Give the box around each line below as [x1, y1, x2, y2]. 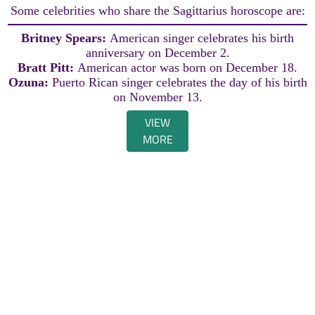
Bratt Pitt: [18, 60, 77, 75]
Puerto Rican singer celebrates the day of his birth [51, 75, 307, 90]
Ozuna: [8, 75, 52, 90]
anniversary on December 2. [85, 46, 230, 60]
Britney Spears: [21, 31, 110, 46]
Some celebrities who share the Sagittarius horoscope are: [10, 4, 305, 18]
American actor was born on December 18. [77, 60, 297, 75]
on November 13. [112, 90, 202, 105]
